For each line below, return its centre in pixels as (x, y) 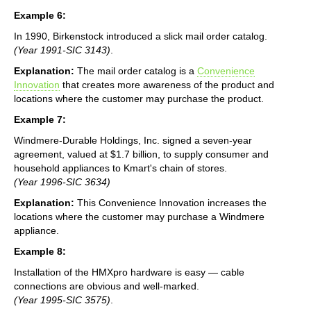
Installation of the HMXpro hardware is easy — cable (129, 272)
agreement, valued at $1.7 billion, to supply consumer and (141, 154)
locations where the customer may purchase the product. (139, 98)
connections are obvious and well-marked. (107, 286)
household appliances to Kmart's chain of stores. (120, 168)
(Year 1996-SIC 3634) (62, 182)
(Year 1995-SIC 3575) (62, 300)
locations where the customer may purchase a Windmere (139, 216)
